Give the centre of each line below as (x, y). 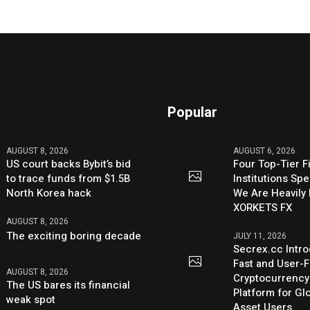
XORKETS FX (263, 208)
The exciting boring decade (74, 236)
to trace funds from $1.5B (69, 179)
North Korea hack (49, 193)
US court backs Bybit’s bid (69, 164)
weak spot (31, 300)
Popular (193, 113)
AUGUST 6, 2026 (265, 151)
